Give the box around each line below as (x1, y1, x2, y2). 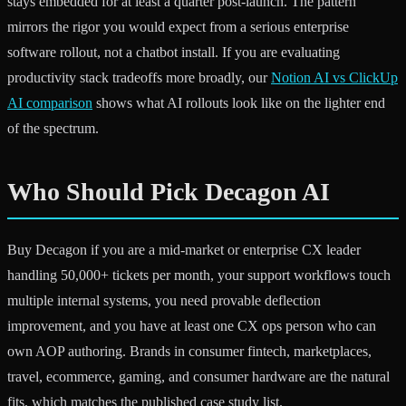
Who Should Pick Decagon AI (7, 178, 330, 207)
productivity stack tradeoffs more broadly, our (7, 70, 271, 86)
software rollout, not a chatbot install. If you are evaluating (7, 44, 340, 61)
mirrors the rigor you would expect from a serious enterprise (7, 19, 349, 35)
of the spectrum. (7, 121, 99, 137)
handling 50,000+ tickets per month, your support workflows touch (7, 267, 391, 284)
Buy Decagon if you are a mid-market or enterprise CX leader (7, 242, 361, 258)
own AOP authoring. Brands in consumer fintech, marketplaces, (7, 343, 372, 360)
